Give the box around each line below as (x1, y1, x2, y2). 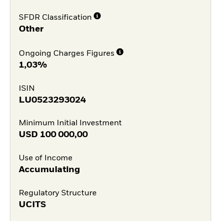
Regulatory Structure (18, 189, 97, 197)
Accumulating (18, 165, 80, 175)
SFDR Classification (18, 14, 92, 22)
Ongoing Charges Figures (18, 49, 114, 58)
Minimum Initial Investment (18, 119, 122, 128)
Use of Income (18, 154, 73, 163)
